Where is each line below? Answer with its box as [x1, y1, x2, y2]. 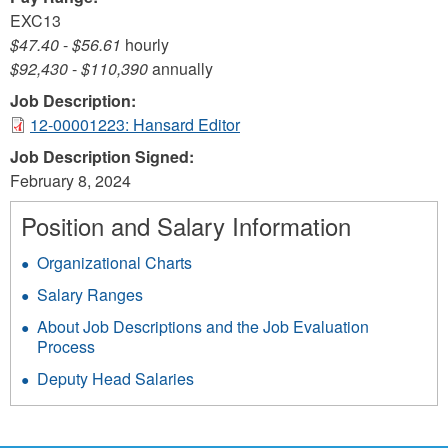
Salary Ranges [37, 283, 143, 306]
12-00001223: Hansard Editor [30, 113, 240, 136]
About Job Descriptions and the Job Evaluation [37, 315, 369, 338]
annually [148, 57, 213, 80]
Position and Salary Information [21, 208, 351, 243]
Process [37, 335, 95, 358]
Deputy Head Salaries [37, 367, 194, 390]
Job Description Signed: [10, 145, 198, 168]
